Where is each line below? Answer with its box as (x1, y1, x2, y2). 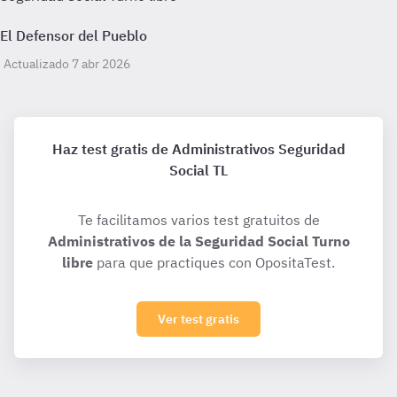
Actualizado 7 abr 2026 (4, 56, 130, 72)
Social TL (169, 161, 228, 179)
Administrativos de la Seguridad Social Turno (47, 232, 350, 250)
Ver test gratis (158, 311, 239, 327)
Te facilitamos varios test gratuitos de (77, 211, 320, 229)
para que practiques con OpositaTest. (93, 253, 335, 271)
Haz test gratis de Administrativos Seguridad (51, 140, 346, 158)
